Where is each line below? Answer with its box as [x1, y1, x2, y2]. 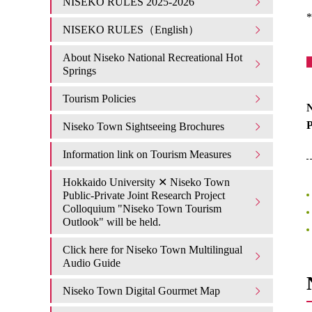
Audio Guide [63, 257, 120, 269]
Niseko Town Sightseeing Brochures [63, 120, 224, 132]
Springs [63, 65, 96, 77]
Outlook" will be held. [63, 216, 161, 228]
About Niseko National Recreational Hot [63, 52, 242, 63]
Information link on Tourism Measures [63, 148, 231, 160]
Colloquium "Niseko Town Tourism [63, 203, 221, 214]
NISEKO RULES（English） [63, 24, 199, 36]
